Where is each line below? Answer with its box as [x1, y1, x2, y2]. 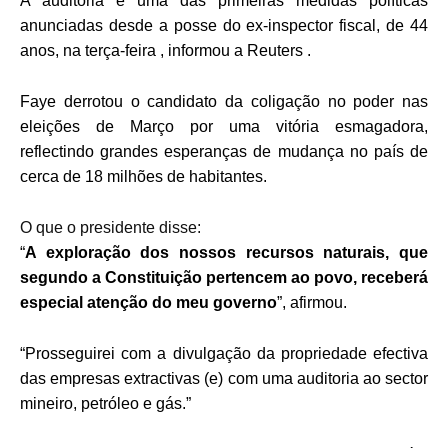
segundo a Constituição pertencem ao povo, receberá [20, 268, 428, 286]
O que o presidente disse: [20, 218, 201, 236]
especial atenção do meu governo [20, 293, 277, 311]
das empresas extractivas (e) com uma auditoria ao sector [20, 369, 428, 387]
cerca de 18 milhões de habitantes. [20, 167, 267, 185]
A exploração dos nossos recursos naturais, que [25, 243, 428, 261]
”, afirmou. [277, 293, 347, 311]
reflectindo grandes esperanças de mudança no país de [20, 142, 428, 160]
